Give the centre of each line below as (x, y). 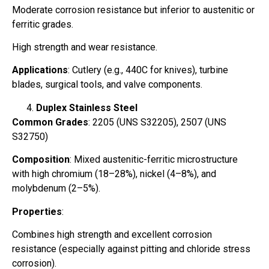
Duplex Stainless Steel (87, 107)
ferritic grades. (43, 24)
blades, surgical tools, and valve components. (107, 85)
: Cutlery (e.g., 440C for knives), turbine (148, 70)
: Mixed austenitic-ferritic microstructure (154, 160)
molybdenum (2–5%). (56, 189)
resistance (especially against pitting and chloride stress (131, 249)
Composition (41, 160)
